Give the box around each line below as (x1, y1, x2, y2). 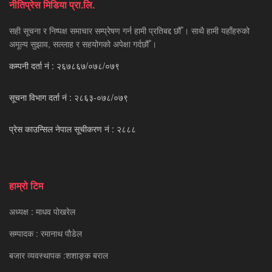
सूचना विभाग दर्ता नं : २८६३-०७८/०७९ (9, 90, 128, 103)
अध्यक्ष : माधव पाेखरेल (9, 205, 75, 217)
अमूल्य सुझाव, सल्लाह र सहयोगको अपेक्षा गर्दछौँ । (9, 37, 157, 50)
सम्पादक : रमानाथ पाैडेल (9, 226, 82, 239)
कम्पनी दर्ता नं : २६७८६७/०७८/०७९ (9, 59, 120, 72)
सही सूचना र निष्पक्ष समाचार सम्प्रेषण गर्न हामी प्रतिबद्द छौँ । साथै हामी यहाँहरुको (9, 24, 250, 36)
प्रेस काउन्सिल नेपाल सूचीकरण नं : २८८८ (9, 122, 136, 135)
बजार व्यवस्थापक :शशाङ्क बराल (9, 248, 108, 261)
